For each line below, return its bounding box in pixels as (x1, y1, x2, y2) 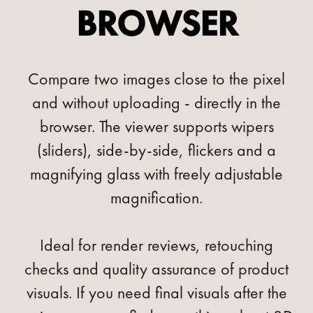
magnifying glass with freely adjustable (30, 162, 283, 184)
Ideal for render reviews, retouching (40, 233, 273, 256)
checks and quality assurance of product (24, 257, 289, 279)
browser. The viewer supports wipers (39, 115, 274, 137)
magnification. (110, 186, 203, 208)
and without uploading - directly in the (32, 91, 281, 113)
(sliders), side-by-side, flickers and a (37, 138, 276, 161)
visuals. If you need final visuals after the (26, 281, 287, 303)
